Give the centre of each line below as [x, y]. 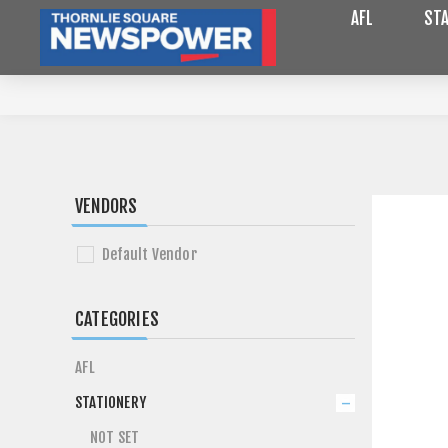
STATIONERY [110, 402]
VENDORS [106, 206]
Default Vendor [149, 254]
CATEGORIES [117, 319]
